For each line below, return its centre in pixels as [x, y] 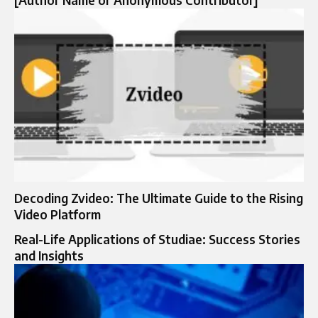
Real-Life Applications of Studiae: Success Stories [157, 240]
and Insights [49, 256]
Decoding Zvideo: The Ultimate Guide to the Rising [159, 198]
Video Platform [57, 215]
